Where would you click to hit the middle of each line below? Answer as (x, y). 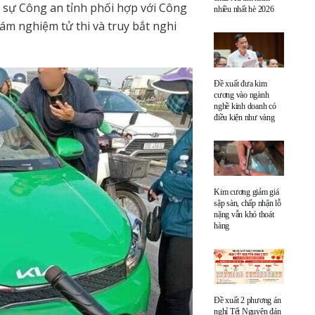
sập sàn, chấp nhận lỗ (247, 203)
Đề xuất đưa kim (240, 83)
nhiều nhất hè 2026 (244, 9)
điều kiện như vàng (244, 117)
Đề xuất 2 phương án (247, 300)
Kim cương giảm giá (246, 192)
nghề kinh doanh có (245, 106)
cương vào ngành (242, 95)
